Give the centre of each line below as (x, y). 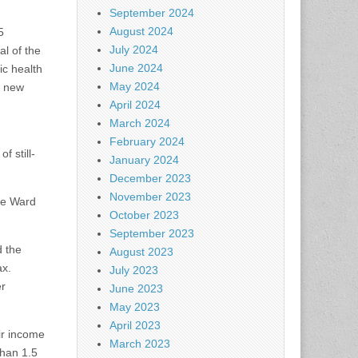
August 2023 (141, 252)
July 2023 (134, 270)
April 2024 (135, 105)
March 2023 (140, 344)
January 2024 (144, 160)
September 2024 (152, 13)
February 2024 (147, 142)
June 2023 (136, 289)
